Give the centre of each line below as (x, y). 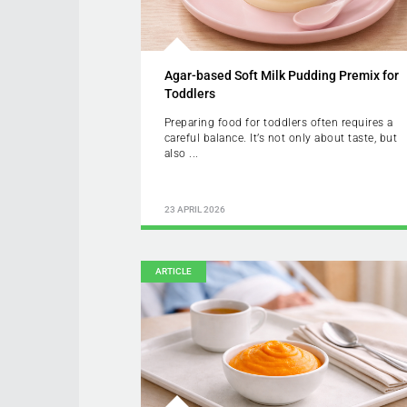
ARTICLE (174, 272)
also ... (181, 153)
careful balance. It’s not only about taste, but (281, 138)
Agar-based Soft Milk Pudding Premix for (281, 75)
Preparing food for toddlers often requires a (278, 122)
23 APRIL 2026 (194, 210)
